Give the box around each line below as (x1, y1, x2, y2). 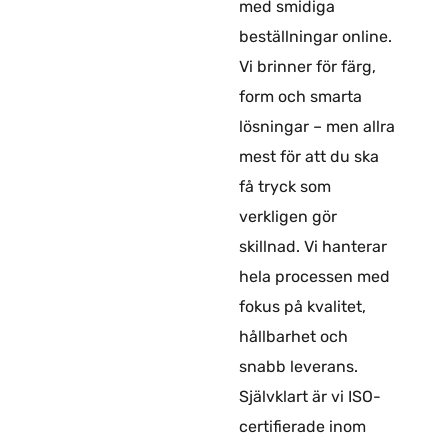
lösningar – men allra (238, 116, 395, 136)
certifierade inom (238, 416, 366, 436)
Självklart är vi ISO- (238, 386, 381, 406)
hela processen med (238, 266, 390, 286)
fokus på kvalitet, (238, 296, 366, 316)
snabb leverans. (238, 356, 358, 376)
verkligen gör (238, 206, 337, 226)
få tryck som (238, 176, 331, 196)
